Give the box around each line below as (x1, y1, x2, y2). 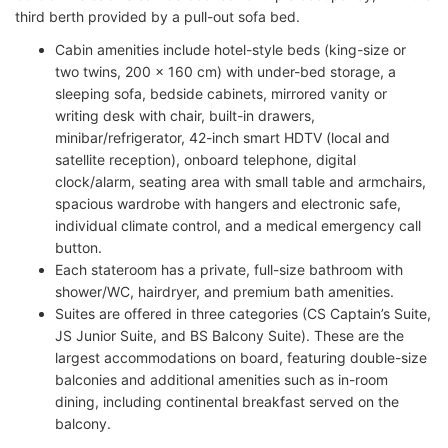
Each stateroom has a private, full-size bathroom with (55, 261, 403, 279)
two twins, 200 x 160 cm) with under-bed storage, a (55, 63, 396, 81)
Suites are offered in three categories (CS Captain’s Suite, (55, 305, 431, 323)
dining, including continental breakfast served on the (55, 393, 399, 411)
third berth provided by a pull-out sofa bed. (15, 8, 300, 26)
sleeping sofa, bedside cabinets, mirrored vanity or (55, 85, 387, 103)
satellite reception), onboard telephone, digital (55, 151, 356, 169)
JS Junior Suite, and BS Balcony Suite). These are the (55, 327, 404, 345)
